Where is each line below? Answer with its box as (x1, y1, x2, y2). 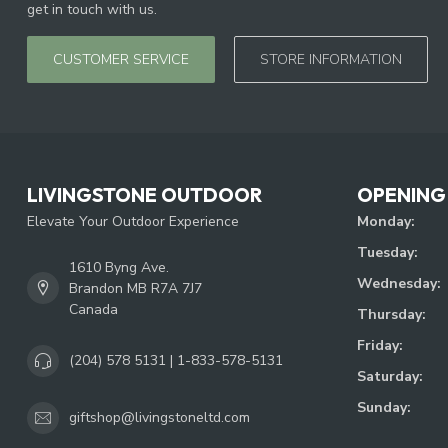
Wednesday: (357, 273, 441, 293)
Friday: (357, 335, 403, 355)
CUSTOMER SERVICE (53, 49, 189, 69)
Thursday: (357, 304, 426, 324)
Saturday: (357, 366, 423, 386)
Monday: (357, 211, 415, 231)
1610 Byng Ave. (69, 257, 169, 277)
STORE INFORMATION (260, 49, 402, 69)
